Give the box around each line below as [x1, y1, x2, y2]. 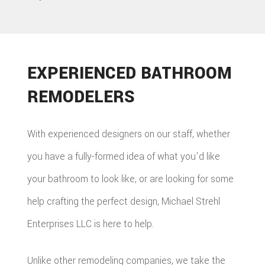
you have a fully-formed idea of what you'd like [27, 149, 221, 163]
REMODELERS [27, 85, 135, 109]
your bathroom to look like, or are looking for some [27, 172, 234, 186]
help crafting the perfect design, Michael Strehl [27, 194, 221, 208]
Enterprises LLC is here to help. [27, 216, 154, 231]
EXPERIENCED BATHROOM [27, 61, 232, 85]
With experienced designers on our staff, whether [27, 127, 231, 141]
